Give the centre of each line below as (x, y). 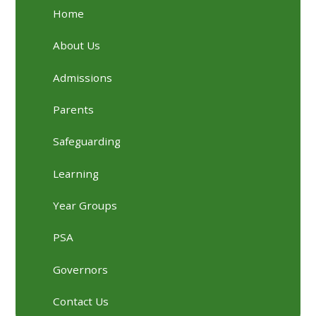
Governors (81, 269)
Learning (76, 173)
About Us (77, 45)
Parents (74, 110)
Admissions (83, 77)
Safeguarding (87, 141)
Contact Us (81, 302)
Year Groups (85, 206)
